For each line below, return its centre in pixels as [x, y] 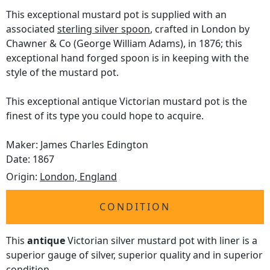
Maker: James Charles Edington [77, 145]
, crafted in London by [200, 29]
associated [32, 29]
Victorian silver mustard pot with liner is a [161, 241]
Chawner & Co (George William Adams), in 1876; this [124, 44]
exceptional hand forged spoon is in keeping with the [127, 58]
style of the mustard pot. [62, 73]
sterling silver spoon [104, 29]
